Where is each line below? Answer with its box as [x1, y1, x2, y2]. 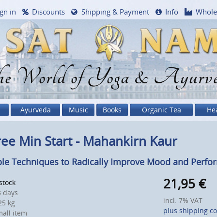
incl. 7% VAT [163, 196, 203, 205]
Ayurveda [20, 105, 51, 115]
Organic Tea [141, 105, 181, 115]
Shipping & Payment [81, 7, 149, 16]
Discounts [32, 7, 65, 16]
